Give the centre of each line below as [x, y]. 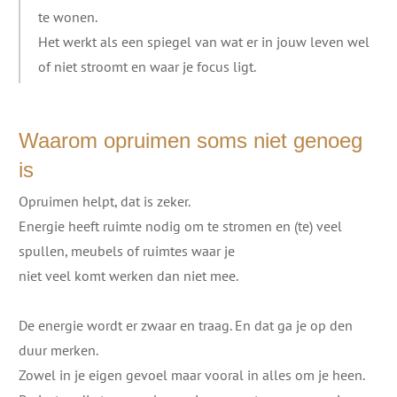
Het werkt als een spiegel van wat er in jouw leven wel [204, 41]
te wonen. [68, 16]
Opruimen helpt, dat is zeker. [105, 201]
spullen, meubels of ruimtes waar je [127, 250]
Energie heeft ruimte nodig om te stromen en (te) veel [180, 226]
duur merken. [58, 350]
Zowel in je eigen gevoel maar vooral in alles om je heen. [192, 374]
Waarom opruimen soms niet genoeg [191, 140]
